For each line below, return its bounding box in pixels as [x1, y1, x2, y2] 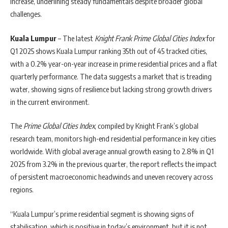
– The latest [56, 33, 95, 43]
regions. [10, 185, 34, 194]
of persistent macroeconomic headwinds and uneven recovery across [10, 172, 213, 182]
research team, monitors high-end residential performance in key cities [10, 134, 216, 144]
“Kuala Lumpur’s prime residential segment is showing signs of [10, 209, 194, 218]
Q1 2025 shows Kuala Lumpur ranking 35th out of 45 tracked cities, [10, 46, 207, 55]
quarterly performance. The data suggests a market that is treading [10, 71, 212, 81]
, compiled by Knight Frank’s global [95, 121, 198, 131]
